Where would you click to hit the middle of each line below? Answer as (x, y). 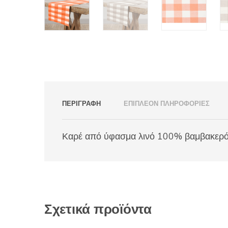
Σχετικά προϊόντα (98, 210)
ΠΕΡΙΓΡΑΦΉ (81, 104)
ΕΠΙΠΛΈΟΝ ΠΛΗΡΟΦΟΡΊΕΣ (167, 104)
